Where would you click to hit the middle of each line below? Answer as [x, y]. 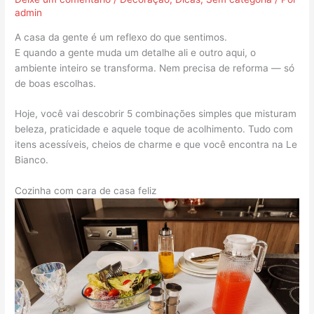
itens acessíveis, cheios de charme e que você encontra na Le [156, 145]
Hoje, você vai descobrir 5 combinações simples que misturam [156, 114]
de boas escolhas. [56, 83]
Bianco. [32, 160]
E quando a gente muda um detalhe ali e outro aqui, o [136, 52]
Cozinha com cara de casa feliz [86, 191]
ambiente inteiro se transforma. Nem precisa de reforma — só [155, 68]
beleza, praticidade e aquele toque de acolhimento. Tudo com [154, 129]
